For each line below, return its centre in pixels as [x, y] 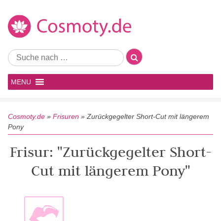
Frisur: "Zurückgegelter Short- [110, 152]
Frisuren [66, 116]
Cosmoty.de [26, 116]
